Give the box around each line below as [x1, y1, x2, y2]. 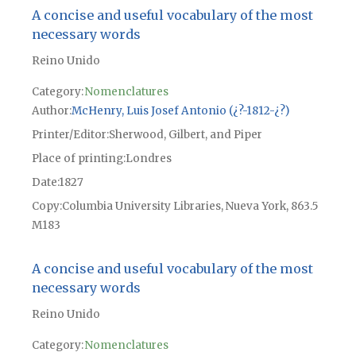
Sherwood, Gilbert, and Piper [108, 127, 262, 141]
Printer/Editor [31, 127, 106, 141]
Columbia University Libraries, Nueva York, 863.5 [61, 199, 318, 213]
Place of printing [31, 151, 123, 165]
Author [31, 103, 69, 118]
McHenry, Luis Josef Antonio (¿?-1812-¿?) [71, 103, 289, 118]
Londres [125, 151, 172, 165]
